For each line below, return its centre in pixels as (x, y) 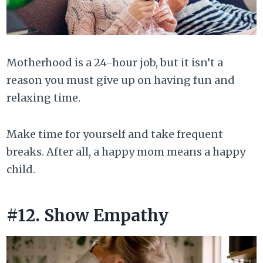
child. (21, 169)
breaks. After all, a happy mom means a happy (126, 151)
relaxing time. (44, 97)
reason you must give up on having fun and (121, 80)
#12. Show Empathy (88, 215)
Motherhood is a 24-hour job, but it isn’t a (115, 62)
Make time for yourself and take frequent (115, 134)
